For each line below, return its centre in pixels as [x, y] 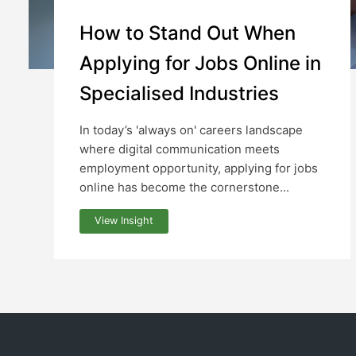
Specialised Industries [179, 93]
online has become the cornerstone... [184, 187]
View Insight [124, 221]
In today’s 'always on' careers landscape [191, 130]
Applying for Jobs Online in [200, 63]
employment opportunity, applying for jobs [199, 168]
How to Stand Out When [188, 33]
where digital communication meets [180, 149]
